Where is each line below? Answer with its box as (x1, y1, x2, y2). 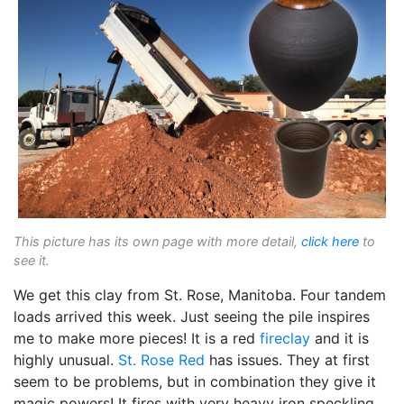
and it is (310, 329, 369, 348)
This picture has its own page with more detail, (14, 234, 301, 250)
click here (301, 234, 359, 250)
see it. (14, 252, 50, 269)
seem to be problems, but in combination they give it (14, 372, 376, 391)
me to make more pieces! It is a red (14, 329, 260, 348)
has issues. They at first (205, 351, 370, 370)
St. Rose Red (118, 351, 205, 370)
